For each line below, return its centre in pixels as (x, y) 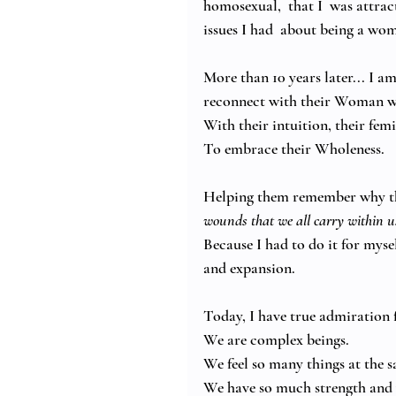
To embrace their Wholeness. (294, 149)
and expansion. (251, 268)
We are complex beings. (278, 340)
